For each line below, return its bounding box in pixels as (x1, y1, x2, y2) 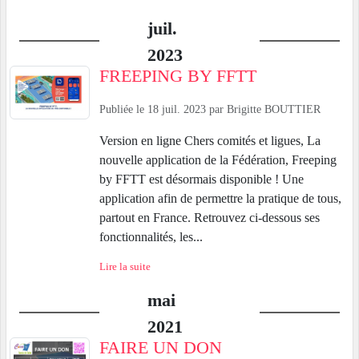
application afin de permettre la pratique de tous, (99, 192, 341, 206)
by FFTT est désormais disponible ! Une (99, 172, 304, 187)
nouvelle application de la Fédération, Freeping (99, 153, 337, 167)
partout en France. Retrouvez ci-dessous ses (99, 211, 320, 225)
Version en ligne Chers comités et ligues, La (99, 134, 321, 148)
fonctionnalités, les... (99, 230, 203, 244)
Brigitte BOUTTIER (227, 103, 321, 116)
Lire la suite (99, 261, 151, 273)
